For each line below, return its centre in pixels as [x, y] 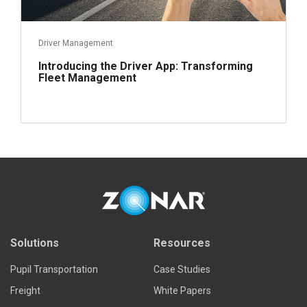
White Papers [182, 291]
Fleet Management [87, 78]
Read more [237, 193]
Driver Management [76, 43]
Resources [182, 243]
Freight [25, 291]
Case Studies [182, 269]
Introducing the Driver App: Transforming [146, 66]
